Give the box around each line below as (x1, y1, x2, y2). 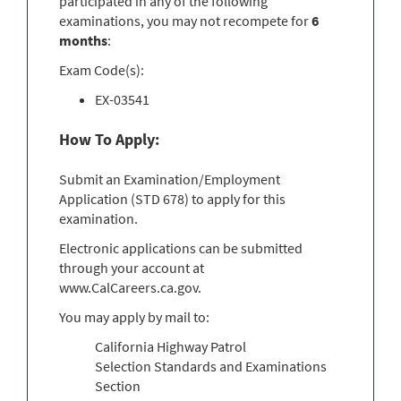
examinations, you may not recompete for (59, 11, 311, 30)
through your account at (59, 258, 204, 277)
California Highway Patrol (95, 337, 246, 355)
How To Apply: (59, 128, 159, 149)
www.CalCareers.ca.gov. (59, 277, 201, 296)
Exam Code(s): (59, 60, 144, 79)
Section (95, 376, 141, 395)
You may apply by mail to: (59, 307, 209, 326)
